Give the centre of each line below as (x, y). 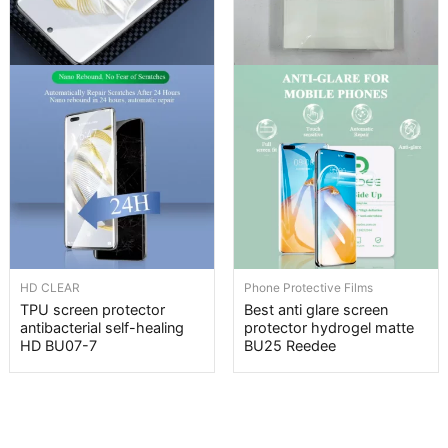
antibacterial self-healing (102, 327)
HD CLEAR (50, 288)
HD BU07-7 (58, 345)
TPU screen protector (92, 309)
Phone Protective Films (308, 288)
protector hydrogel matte (329, 327)
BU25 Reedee (290, 345)
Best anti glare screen (316, 309)
